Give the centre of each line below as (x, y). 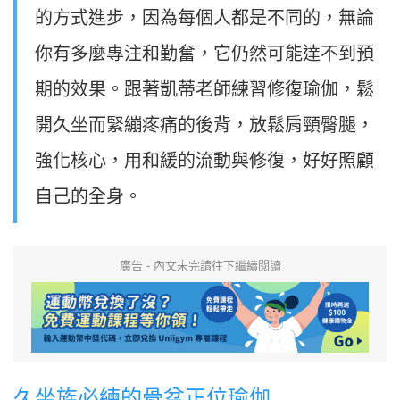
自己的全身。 (88, 197)
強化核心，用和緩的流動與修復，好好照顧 (204, 161)
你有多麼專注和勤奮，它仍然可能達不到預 (204, 54)
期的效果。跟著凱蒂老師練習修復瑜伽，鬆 (204, 90)
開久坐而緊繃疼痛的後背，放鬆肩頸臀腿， (204, 125)
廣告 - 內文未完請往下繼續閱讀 (200, 266)
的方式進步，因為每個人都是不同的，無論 (204, 18)
